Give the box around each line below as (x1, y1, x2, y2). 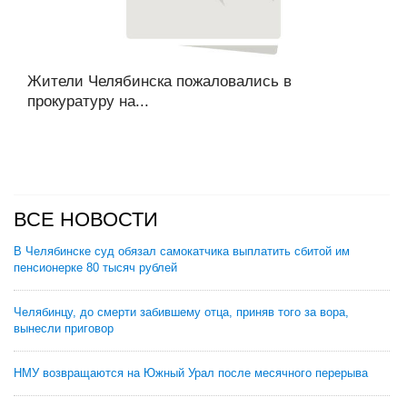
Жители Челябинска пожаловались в (27, 73, 292, 90)
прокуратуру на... (27, 93, 149, 110)
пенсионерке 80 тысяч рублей (14, 261, 177, 274)
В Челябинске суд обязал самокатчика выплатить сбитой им (14, 244, 350, 258)
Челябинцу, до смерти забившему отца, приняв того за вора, (14, 305, 349, 319)
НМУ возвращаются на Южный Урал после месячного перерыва (14, 366, 368, 380)
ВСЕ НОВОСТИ (14, 208, 158, 231)
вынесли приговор (14, 322, 114, 335)
